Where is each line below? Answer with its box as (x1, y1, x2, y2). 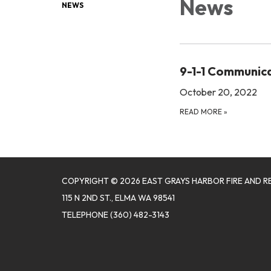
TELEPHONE (62, 209, 108, 220)
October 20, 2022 (180, 85, 257, 98)
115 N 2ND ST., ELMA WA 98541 (62, 192, 175, 203)
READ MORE (180, 106, 224, 116)
